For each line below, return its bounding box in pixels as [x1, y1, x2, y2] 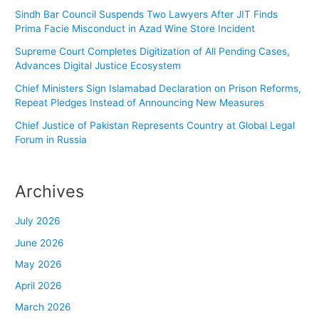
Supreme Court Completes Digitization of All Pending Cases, [15, 46, 291, 58]
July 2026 [15, 215, 61, 227]
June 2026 [15, 236, 65, 249]
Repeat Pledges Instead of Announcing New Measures [15, 97, 265, 109]
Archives [15, 181, 85, 202]
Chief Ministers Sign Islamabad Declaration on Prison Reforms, [15, 83, 302, 95]
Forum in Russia [15, 134, 88, 146]
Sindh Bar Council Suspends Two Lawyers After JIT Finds [15, 9, 278, 21]
